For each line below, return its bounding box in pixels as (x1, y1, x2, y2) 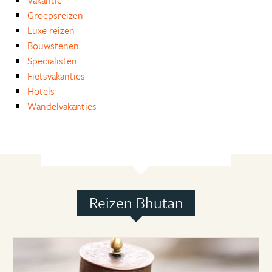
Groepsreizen (27, 8, 83, 22)
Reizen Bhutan (89, 191, 183, 214)
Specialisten (27, 53, 77, 68)
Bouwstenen (27, 38, 79, 53)
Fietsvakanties (27, 69, 85, 83)
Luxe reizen (27, 23, 75, 38)
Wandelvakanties (27, 99, 97, 114)
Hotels (27, 84, 55, 98)
